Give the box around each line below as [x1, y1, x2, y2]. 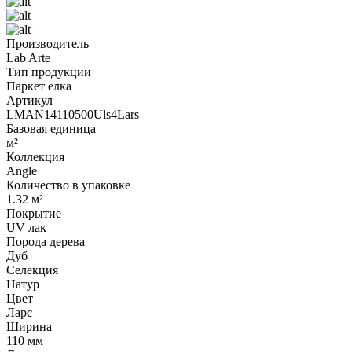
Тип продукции [6, 64, 91, 79]
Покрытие [6, 206, 61, 220]
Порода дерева [6, 234, 85, 248]
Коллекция [6, 149, 64, 163]
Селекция [6, 262, 58, 277]
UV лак [6, 220, 46, 234]
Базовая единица [6, 121, 96, 135]
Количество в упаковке [6, 178, 130, 192]
